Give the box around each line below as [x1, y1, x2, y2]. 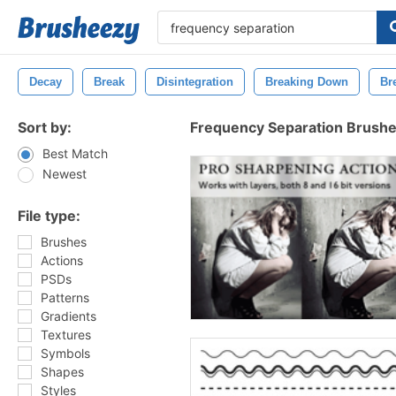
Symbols [41, 346, 90, 361]
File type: [18, 207, 80, 225]
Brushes [41, 234, 87, 249]
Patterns [41, 290, 89, 305]
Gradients [41, 308, 96, 324]
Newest [42, 166, 87, 181]
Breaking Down [265, 75, 348, 88]
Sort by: [18, 118, 72, 136]
